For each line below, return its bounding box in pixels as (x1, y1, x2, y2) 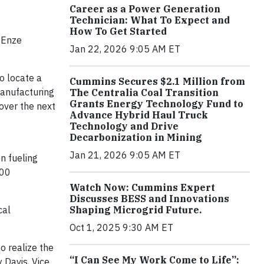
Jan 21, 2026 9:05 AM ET (70, 148, 180, 161)
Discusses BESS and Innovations (70, 192, 229, 204)
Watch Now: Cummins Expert (70, 181, 215, 193)
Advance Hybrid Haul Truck (70, 108, 208, 121)
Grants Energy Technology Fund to (70, 97, 243, 110)
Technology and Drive (70, 120, 179, 132)
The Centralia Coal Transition (70, 86, 219, 98)
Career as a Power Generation (70, 2, 220, 15)
